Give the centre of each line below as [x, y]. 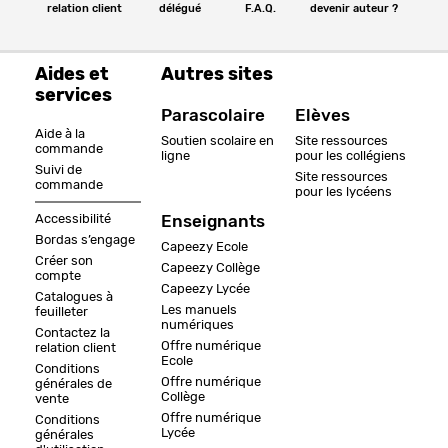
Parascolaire [213, 115]
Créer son [64, 261]
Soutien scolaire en [217, 141]
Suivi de [58, 170]
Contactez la [72, 333]
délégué [180, 8]
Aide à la [60, 134]
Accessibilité [73, 219]
